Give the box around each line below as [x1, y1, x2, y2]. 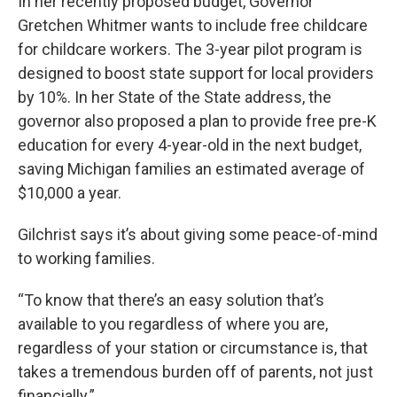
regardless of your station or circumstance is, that [18, 339, 368, 357]
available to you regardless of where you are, [18, 315, 328, 333]
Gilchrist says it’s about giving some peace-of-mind [18, 225, 378, 244]
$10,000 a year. [18, 183, 121, 202]
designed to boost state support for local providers [18, 64, 374, 82]
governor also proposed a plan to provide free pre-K [18, 112, 377, 130]
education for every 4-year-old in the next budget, [18, 136, 362, 154]
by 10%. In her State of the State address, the [18, 88, 331, 106]
